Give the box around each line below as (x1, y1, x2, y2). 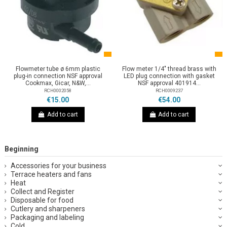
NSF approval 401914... (137, 79, 201, 87)
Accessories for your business (11, 161, 106, 170)
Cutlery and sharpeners (11, 204, 85, 213)
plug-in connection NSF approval (13, 72, 102, 80)
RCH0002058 (44, 87, 72, 93)
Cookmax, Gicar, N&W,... (25, 79, 91, 87)
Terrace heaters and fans (11, 170, 92, 178)
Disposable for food (11, 196, 73, 204)
